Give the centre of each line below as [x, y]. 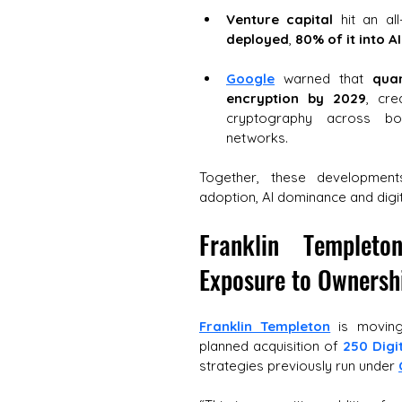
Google [250, 79]
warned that [323, 79]
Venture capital [280, 19]
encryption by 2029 [296, 98]
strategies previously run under [299, 366]
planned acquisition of [271, 346]
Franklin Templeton [265, 326]
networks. [259, 138]
